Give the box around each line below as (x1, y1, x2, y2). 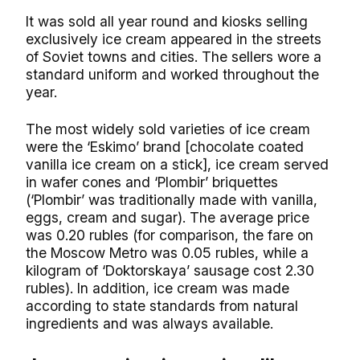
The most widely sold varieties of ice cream (26, 121, 310, 138)
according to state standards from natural (26, 297, 298, 315)
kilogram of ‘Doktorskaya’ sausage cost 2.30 (26, 262, 314, 280)
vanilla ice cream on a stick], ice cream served (26, 156, 329, 174)
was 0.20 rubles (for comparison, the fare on (26, 227, 313, 244)
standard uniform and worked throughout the (26, 66, 319, 84)
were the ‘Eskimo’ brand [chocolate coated (26, 138, 304, 156)
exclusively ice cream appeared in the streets (26, 31, 321, 48)
